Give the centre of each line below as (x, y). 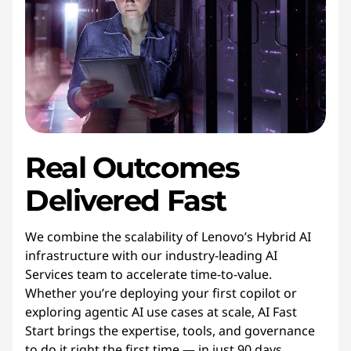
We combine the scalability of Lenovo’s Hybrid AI (168, 237)
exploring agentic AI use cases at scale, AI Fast (161, 312)
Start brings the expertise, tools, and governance (170, 331)
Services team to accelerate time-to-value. (148, 274)
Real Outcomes (132, 167)
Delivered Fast (126, 200)
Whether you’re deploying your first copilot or (161, 293)
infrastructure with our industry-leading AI (151, 255)
